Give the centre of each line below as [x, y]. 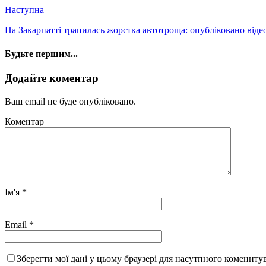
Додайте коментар [52, 78]
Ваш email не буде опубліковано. [70, 101]
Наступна [24, 10]
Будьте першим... [41, 53]
